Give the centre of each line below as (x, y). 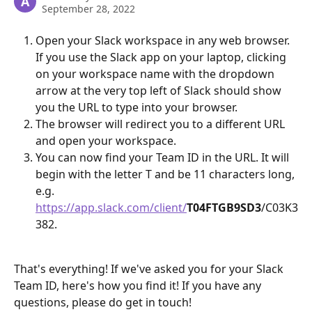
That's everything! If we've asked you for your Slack (150, 269)
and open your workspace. (106, 141)
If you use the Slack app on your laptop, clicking (162, 57)
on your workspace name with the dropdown (156, 74)
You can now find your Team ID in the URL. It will (164, 157)
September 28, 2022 (88, 9)
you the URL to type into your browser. (136, 107)
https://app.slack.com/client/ (111, 208)
